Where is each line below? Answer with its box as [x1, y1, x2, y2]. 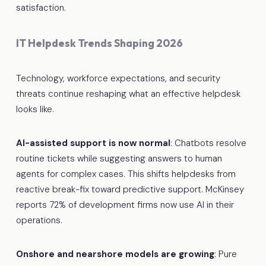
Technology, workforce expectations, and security [15, 72, 220, 84]
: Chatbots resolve [170, 137, 246, 149]
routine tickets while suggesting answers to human [15, 152, 222, 164]
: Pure [214, 248, 237, 260]
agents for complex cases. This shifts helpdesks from [15, 167, 236, 180]
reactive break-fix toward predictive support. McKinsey [15, 183, 244, 195]
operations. [15, 214, 62, 226]
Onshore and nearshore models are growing [15, 248, 214, 260]
